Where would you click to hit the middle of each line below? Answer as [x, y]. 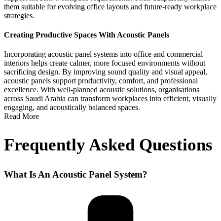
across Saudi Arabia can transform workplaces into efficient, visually [110, 99]
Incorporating [26, 54]
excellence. [21, 90]
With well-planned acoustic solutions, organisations [120, 90]
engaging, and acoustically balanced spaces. [72, 108]
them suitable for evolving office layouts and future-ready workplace [110, 6]
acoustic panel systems [83, 54]
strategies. [19, 15]
